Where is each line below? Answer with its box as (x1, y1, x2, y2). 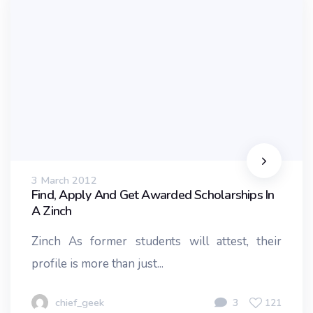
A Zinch (31, 203, 72, 220)
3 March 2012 (31, 173, 97, 188)
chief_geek (55, 296, 104, 310)
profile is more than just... (31, 256, 164, 272)
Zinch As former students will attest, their (31, 233, 282, 250)
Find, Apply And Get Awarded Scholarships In (31, 187, 275, 204)
